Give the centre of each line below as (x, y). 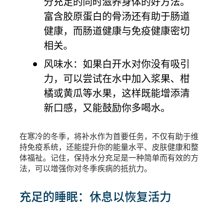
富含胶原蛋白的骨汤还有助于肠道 (117, 16)
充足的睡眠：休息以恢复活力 (95, 196)
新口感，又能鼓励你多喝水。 (107, 107)
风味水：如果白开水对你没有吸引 (117, 63)
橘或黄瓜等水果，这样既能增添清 (117, 92)
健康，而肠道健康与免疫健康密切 (117, 30)
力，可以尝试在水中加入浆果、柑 (117, 78)
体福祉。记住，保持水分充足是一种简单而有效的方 (109, 157)
